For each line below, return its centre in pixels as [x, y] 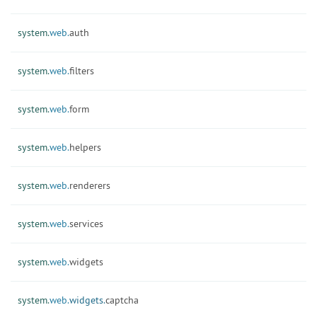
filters [82, 71]
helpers [85, 147]
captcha [122, 300]
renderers [90, 185]
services [86, 224]
